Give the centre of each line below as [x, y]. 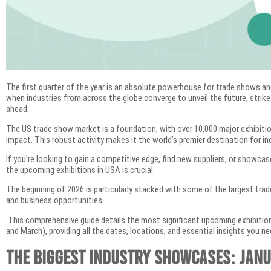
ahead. [18, 109]
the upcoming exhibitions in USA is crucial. [81, 170]
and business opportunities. [55, 201]
